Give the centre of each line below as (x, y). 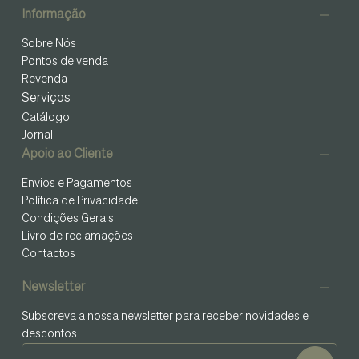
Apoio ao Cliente (67, 155)
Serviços (46, 99)
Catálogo (46, 118)
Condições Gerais (68, 219)
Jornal (37, 136)
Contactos (48, 254)
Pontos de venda (65, 62)
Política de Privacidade (80, 202)
